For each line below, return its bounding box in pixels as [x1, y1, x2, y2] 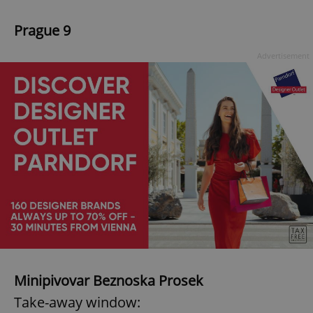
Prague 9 [14, 21, 71, 41]
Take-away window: [14, 292, 140, 312]
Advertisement [257, 50, 310, 61]
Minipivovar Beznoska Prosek [14, 270, 203, 290]
